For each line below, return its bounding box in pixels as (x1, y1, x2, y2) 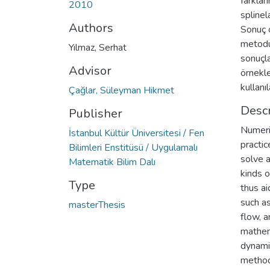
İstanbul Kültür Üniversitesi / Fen (69, 126, 204, 140)
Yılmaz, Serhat (69, 40, 127, 54)
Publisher (69, 105, 122, 122)
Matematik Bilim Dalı (69, 155, 155, 169)
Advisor (69, 62, 111, 79)
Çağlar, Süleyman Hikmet (69, 83, 174, 97)
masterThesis (69, 198, 125, 212)
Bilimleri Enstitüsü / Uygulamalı (69, 140, 198, 154)
